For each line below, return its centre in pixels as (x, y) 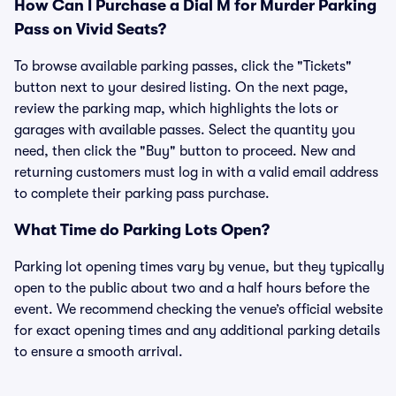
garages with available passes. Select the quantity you (185, 130)
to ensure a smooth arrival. (99, 352)
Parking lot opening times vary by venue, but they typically (199, 267)
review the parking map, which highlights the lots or (176, 109)
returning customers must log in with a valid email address (196, 172)
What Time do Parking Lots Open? (142, 230)
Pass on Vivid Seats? (90, 29)
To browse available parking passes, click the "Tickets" (183, 66)
